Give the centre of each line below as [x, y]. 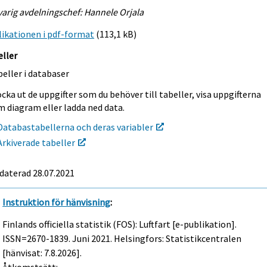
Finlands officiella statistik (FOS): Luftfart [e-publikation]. [120, 224]
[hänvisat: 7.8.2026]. [42, 253]
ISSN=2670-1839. [38, 239]
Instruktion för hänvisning [57, 202]
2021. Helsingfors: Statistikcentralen [166, 239]
